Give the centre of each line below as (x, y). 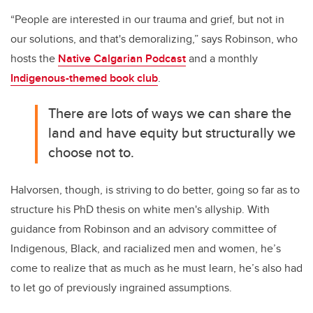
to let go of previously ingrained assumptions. (121, 288)
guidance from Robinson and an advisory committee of (144, 229)
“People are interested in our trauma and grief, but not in (147, 20)
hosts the (34, 59)
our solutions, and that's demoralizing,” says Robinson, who (154, 39)
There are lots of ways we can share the (170, 113)
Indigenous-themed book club (84, 78)
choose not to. (92, 152)
